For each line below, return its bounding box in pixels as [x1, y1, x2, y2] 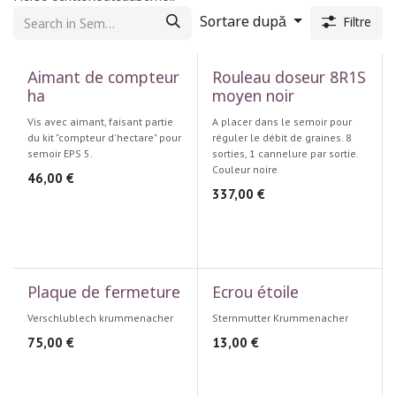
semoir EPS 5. [27, 147, 93, 160]
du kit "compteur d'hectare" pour [27, 131, 181, 144]
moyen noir [211, 88, 294, 108]
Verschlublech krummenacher [27, 311, 173, 324]
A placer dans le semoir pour [211, 115, 352, 128]
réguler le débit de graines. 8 [211, 131, 352, 144]
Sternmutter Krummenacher [211, 311, 348, 324]
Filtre [343, 15, 371, 31]
